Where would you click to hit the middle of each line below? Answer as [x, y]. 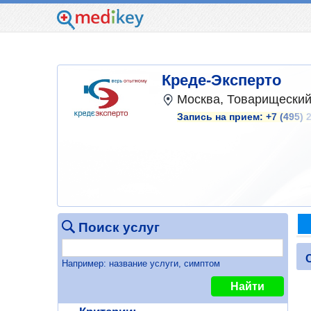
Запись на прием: [221, 117]
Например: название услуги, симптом [141, 263]
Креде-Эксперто [221, 81]
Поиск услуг [119, 227]
